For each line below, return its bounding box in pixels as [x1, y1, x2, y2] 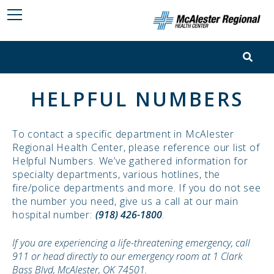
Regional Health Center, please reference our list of [12, 141, 260, 155]
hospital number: [12, 208, 95, 222]
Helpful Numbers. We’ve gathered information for [12, 154, 248, 168]
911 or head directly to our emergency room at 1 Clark [12, 250, 242, 264]
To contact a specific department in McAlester [12, 127, 234, 141]
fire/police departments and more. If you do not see [12, 181, 261, 195]
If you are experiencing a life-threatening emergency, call [12, 236, 250, 250]
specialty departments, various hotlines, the [12, 168, 221, 182]
